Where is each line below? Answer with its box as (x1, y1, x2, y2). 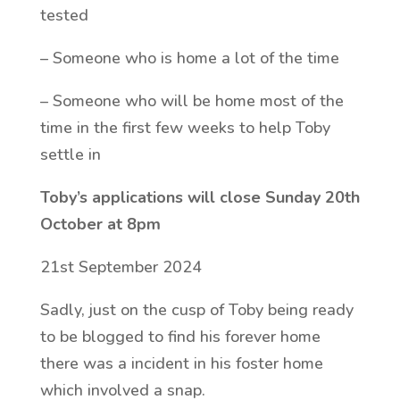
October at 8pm (39, 213, 161, 235)
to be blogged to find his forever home (39, 326, 321, 347)
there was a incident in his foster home (39, 353, 323, 374)
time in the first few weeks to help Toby (39, 117, 330, 138)
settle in (39, 144, 105, 165)
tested (39, 4, 93, 26)
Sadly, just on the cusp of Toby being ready (39, 299, 354, 321)
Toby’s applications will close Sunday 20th (39, 187, 360, 208)
